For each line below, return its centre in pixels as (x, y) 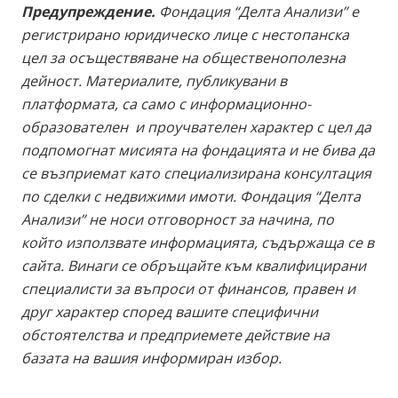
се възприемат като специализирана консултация (196, 173)
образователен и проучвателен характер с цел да (196, 127)
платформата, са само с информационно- (166, 103)
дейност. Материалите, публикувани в (154, 80)
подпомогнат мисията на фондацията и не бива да (198, 150)
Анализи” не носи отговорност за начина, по (178, 219)
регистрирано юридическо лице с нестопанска (185, 34)
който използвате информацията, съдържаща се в (198, 242)
